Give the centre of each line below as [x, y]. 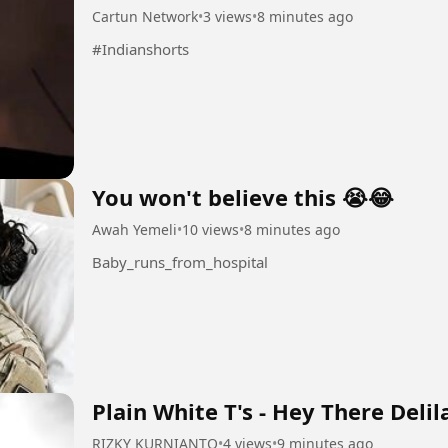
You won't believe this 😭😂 [243, 197]
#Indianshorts [140, 48]
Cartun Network [145, 16]
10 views [210, 230]
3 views [227, 16]
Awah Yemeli [134, 230]
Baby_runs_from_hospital [180, 262]
